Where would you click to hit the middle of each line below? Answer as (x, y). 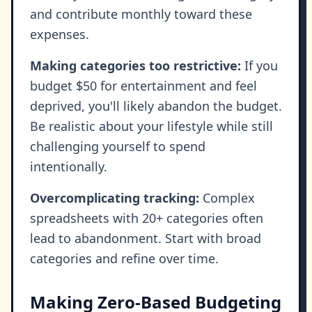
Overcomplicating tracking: (115, 198)
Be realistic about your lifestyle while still (151, 126)
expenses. (60, 34)
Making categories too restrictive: (135, 66)
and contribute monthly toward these (141, 14)
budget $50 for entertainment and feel (143, 86)
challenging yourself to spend (118, 147)
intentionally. (69, 167)
